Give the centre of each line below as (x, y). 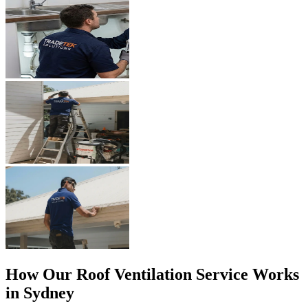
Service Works (245, 274)
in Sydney (40, 293)
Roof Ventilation (134, 274)
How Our (41, 274)
